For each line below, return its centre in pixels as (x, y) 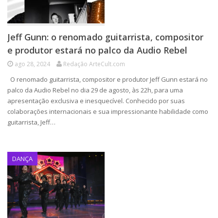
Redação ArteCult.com (94, 64)
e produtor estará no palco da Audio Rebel (97, 50)
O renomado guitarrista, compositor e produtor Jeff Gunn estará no (108, 79)
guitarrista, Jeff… (31, 122)
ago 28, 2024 (32, 64)
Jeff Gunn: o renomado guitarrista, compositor (105, 37)
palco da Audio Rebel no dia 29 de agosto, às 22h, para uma (95, 90)
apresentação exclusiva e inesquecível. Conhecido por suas (96, 101)
